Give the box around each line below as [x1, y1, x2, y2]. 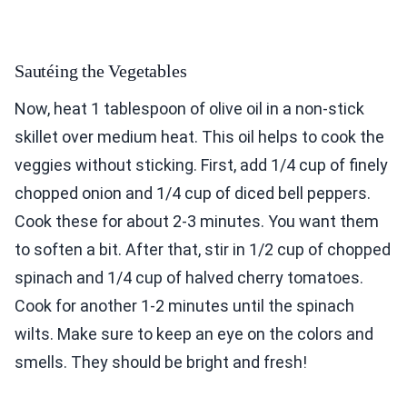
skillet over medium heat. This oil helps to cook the [15, 127, 384, 147]
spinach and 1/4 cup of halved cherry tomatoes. [15, 268, 363, 288]
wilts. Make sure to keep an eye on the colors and [15, 324, 373, 344]
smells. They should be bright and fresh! [15, 352, 307, 372]
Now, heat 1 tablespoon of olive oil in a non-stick [15, 99, 364, 119]
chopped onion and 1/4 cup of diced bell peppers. [15, 184, 371, 203]
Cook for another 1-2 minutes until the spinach [15, 296, 354, 316]
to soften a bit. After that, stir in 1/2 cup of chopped [15, 240, 391, 260]
